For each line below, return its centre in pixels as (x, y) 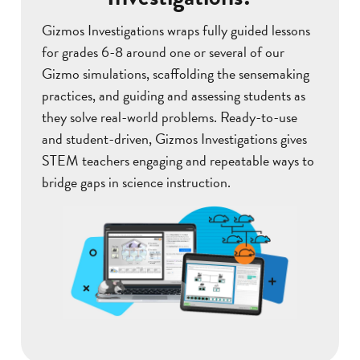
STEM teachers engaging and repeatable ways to (178, 161)
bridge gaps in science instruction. (136, 182)
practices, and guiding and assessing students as (174, 96)
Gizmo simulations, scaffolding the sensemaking (176, 74)
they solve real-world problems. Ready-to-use (170, 117)
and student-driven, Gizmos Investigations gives (174, 139)
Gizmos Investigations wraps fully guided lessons (176, 31)
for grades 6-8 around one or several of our (163, 52)
